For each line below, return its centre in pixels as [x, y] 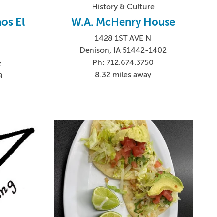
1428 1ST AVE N [123, 38]
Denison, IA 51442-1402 [123, 50]
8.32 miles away [123, 74]
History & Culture [123, 7]
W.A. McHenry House [123, 22]
